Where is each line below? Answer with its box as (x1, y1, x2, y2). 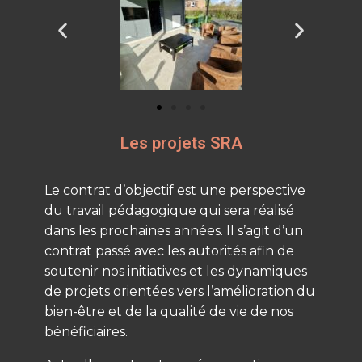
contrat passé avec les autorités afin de (44, 243, 294, 259)
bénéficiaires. (44, 324, 128, 340)
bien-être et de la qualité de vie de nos (44, 304, 293, 320)
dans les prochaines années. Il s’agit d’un (44, 223, 303, 239)
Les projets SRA (120, 133, 242, 153)
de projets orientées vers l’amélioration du (44, 284, 315, 300)
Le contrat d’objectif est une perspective (44, 183, 305, 199)
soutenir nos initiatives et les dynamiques (44, 263, 307, 280)
